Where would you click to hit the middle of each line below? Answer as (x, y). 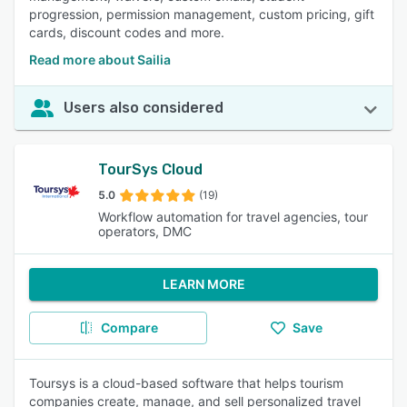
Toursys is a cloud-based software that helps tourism (186, 383)
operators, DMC (145, 231)
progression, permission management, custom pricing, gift (202, 14)
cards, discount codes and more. (127, 32)
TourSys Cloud (150, 169)
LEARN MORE (203, 284)
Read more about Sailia (100, 60)
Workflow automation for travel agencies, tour (233, 217)
